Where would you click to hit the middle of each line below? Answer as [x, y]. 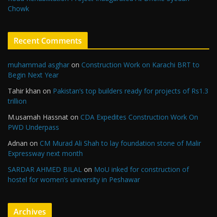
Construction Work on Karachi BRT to [140, 65]
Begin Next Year [33, 75]
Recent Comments [48, 41]
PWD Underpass [33, 127]
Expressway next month [45, 153]
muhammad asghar [39, 65]
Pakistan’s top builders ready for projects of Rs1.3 [131, 91]
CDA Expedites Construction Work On [139, 117]
